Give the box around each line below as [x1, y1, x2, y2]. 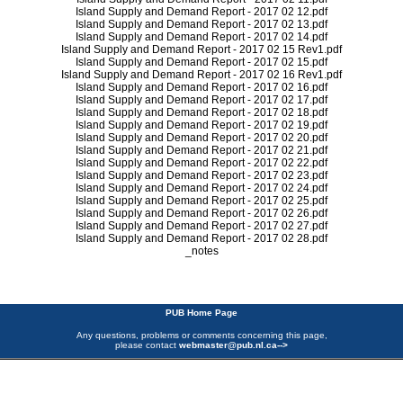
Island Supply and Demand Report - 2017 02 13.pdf [76, 18, 327, 31]
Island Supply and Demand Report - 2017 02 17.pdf [76, 94, 327, 106]
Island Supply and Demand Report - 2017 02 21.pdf [76, 144, 327, 157]
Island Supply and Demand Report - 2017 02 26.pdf [76, 207, 327, 219]
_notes [184, 245, 219, 257]
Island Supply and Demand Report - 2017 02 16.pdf [76, 81, 327, 94]
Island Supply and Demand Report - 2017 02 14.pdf [76, 31, 327, 43]
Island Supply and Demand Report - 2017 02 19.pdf [76, 119, 327, 131]
